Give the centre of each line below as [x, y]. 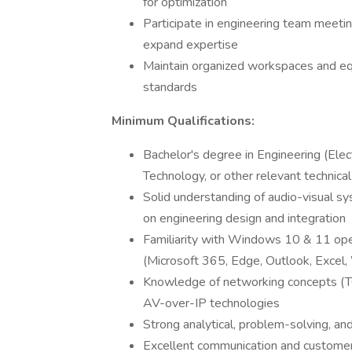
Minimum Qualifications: [183, 121]
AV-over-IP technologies [211, 303]
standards [170, 87]
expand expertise [191, 45]
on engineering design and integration [244, 218]
